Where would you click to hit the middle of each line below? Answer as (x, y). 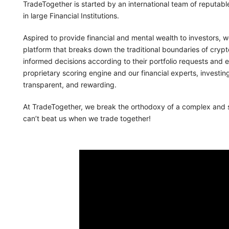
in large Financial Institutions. (71, 16)
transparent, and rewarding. (70, 85)
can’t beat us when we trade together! (87, 118)
